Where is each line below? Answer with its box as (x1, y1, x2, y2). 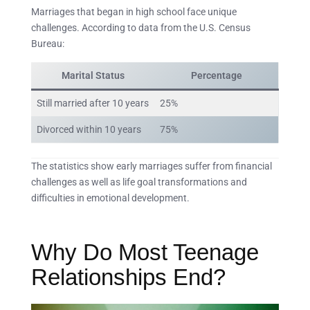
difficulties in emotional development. (31, 192, 190, 203)
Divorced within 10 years (37, 123, 141, 135)
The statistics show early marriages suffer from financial (31, 160, 272, 172)
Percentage (191, 69, 242, 81)
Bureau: (31, 37, 64, 49)
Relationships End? (31, 264, 226, 290)
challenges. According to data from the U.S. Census (31, 21, 250, 33)
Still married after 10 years (37, 97, 149, 109)
